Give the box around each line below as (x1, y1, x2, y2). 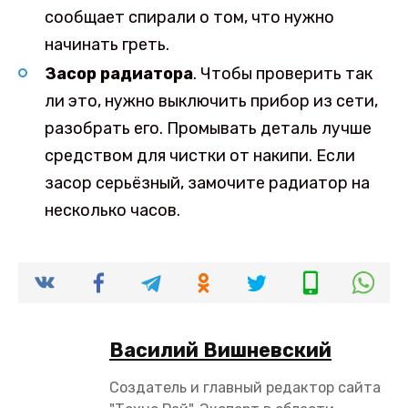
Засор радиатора (44, 63, 193, 84)
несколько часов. (44, 199, 180, 220)
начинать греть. (44, 35, 169, 56)
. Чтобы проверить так (192, 63, 372, 84)
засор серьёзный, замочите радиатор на (44, 172, 370, 193)
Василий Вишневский (109, 338, 331, 362)
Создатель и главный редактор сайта (109, 378, 381, 396)
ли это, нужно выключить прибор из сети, (44, 90, 378, 111)
